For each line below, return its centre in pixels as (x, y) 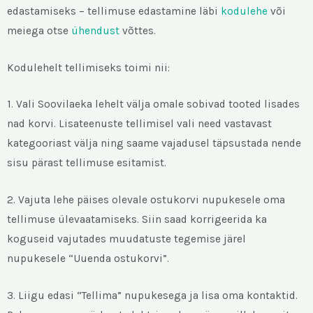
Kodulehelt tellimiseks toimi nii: (88, 67)
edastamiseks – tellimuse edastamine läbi (114, 11)
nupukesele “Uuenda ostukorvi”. (88, 259)
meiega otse (39, 30)
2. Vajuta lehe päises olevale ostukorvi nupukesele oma (146, 200)
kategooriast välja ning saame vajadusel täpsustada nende (154, 144)
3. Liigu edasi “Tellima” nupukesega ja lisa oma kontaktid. (152, 295)
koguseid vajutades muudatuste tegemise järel (126, 239)
